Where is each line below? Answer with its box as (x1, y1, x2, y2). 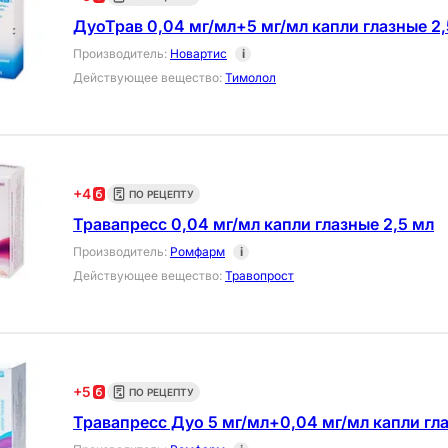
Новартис (170, 46, 227, 62)
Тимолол (225, 70, 276, 86)
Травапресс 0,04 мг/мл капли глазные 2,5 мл (73, 214, 434, 235)
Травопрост (225, 268, 294, 284)
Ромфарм (170, 244, 225, 260)
